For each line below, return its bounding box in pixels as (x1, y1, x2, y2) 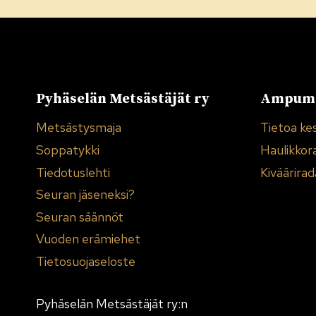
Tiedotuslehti (36, 164, 110, 181)
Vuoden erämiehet (36, 231, 140, 248)
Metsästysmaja (36, 119, 121, 136)
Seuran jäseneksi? (36, 186, 135, 203)
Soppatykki (36, 142, 99, 159)
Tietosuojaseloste (36, 253, 135, 270)
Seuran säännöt (36, 209, 123, 226)
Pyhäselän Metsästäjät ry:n (36, 296, 188, 312)
